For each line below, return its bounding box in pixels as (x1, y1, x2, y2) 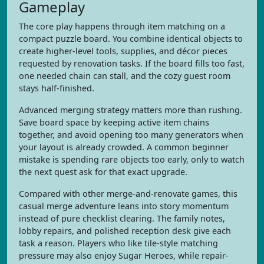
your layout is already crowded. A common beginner (19, 141, 229, 153)
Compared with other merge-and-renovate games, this (19, 188, 237, 199)
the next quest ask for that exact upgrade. (19, 166, 187, 177)
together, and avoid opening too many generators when (19, 129, 243, 140)
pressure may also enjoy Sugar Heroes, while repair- (19, 250, 229, 261)
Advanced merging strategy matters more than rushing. (19, 104, 242, 115)
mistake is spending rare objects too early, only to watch (19, 154, 245, 165)
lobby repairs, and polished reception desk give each (19, 225, 231, 236)
